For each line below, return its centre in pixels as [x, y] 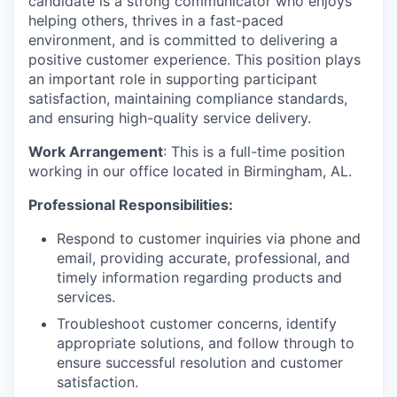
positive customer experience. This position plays [195, 60]
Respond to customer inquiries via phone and [209, 239]
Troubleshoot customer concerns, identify [197, 324]
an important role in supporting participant [173, 79]
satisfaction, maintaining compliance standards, [188, 99]
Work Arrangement [96, 152]
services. [86, 297]
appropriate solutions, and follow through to [206, 343]
